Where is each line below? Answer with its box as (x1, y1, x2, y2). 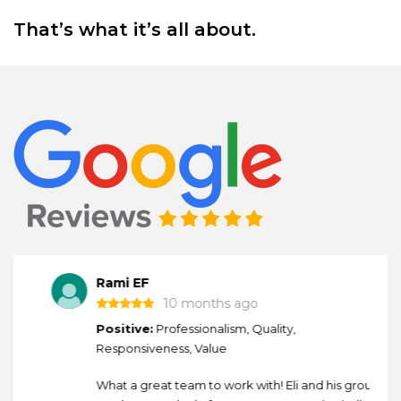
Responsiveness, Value (76, 340, 207, 355)
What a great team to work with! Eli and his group (76, 378, 360, 393)
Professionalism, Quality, (133, 320, 276, 336)
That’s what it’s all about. (13, 18, 256, 40)
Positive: (76, 320, 133, 336)
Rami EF (76, 274, 129, 291)
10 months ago (143, 294, 238, 311)
